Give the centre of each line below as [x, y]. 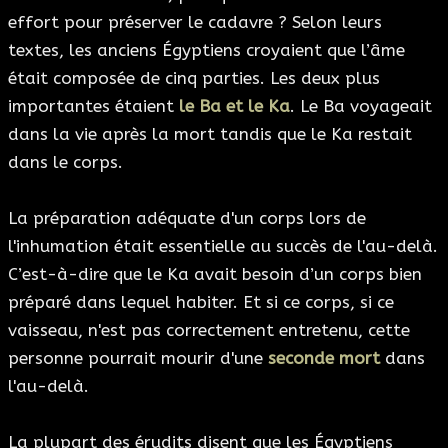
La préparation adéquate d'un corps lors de [187, 217]
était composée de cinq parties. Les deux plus [194, 77]
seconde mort [324, 357]
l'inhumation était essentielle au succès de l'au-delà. [223, 245]
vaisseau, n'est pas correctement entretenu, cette [209, 329]
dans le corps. [65, 161]
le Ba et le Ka [234, 105]
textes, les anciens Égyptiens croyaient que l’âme [206, 49]
